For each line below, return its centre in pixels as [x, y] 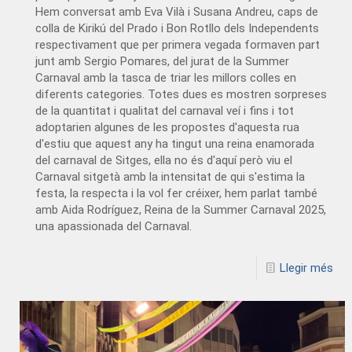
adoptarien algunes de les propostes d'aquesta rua [168, 127]
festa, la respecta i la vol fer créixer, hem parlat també [177, 193]
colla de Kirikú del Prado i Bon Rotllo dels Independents [178, 28]
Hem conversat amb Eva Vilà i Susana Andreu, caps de [177, 11]
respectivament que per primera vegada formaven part [178, 44]
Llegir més [306, 268]
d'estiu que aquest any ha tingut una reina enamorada [175, 143]
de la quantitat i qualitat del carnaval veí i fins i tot [165, 110]
